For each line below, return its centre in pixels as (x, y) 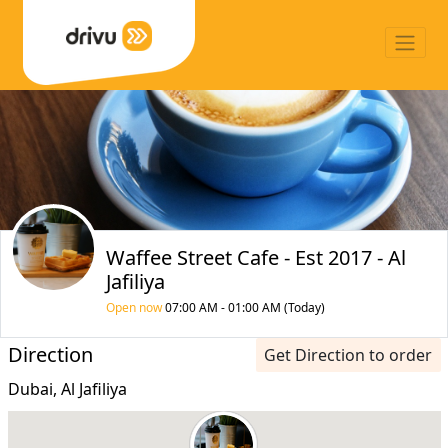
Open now (133, 307)
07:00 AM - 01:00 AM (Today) (243, 307)
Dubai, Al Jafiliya (67, 388)
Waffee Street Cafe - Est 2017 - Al (255, 257)
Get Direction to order (348, 354)
